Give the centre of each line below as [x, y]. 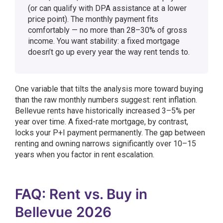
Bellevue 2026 [63, 212]
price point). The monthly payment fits [93, 19]
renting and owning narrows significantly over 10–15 [106, 144]
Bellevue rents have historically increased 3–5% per [105, 111]
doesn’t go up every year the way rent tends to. [109, 52]
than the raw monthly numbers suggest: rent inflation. [106, 100]
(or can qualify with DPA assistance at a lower [107, 8]
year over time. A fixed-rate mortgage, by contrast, [102, 122]
